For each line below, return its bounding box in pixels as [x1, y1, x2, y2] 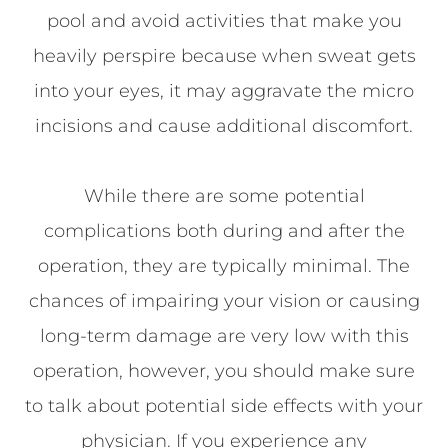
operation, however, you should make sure [33, 359, 415, 382]
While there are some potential [83, 184, 365, 207]
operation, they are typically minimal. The [38, 254, 410, 277]
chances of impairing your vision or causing [28, 289, 420, 312]
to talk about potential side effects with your [25, 394, 423, 417]
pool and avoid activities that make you [46, 9, 402, 32]
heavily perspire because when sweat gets [32, 44, 416, 67]
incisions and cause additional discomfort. [35, 114, 413, 137]
